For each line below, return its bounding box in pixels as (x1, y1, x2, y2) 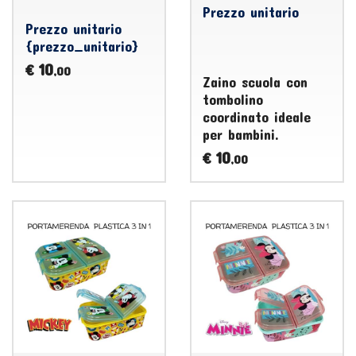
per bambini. (203, 126, 280, 143)
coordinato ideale (203, 108, 311, 126)
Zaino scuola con (203, 73, 308, 91)
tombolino (203, 91, 264, 108)
